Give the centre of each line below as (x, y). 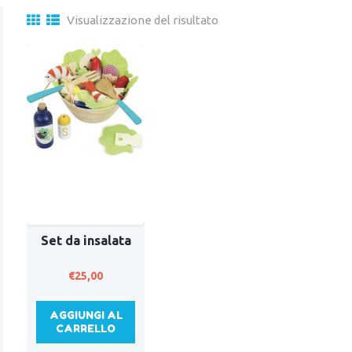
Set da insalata (86, 241)
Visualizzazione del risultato (142, 20)
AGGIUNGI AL (86, 315)
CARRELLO (86, 329)
